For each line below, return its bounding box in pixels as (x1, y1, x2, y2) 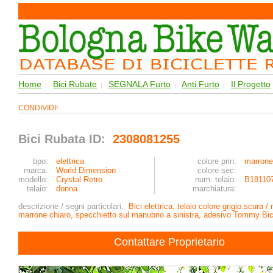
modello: (18, 175, 48, 184)
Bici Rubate (53, 79, 97, 89)
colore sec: (197, 166, 236, 175)
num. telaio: (195, 175, 236, 184)
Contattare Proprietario (114, 236, 225, 248)
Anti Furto (182, 79, 219, 89)
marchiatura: (193, 184, 236, 193)
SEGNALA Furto (108, 79, 171, 89)
